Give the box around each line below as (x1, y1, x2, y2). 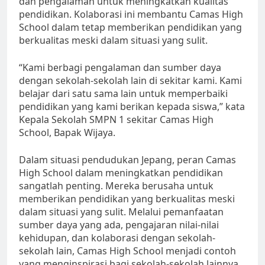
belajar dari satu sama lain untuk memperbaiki (19, 86, 228, 100)
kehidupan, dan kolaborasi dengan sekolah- (19, 231, 215, 244)
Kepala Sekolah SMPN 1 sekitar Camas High (19, 112, 214, 126)
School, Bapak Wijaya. (19, 125, 115, 139)
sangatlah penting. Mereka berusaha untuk (19, 179, 214, 192)
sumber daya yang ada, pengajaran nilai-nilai (19, 218, 219, 231)
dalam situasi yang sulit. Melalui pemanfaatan (19, 205, 224, 218)
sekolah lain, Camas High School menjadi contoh (19, 244, 236, 257)
